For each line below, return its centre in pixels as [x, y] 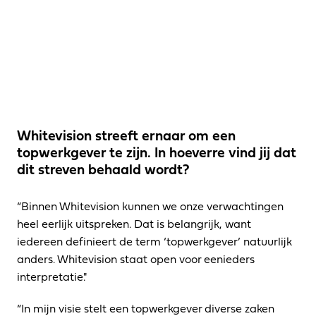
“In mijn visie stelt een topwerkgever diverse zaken [146, 308]
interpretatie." [52, 276]
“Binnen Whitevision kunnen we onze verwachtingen [150, 206]
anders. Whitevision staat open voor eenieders [136, 259]
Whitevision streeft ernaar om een [126, 135]
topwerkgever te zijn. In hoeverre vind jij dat [157, 152]
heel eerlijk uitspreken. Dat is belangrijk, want [134, 223]
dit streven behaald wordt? [103, 169]
